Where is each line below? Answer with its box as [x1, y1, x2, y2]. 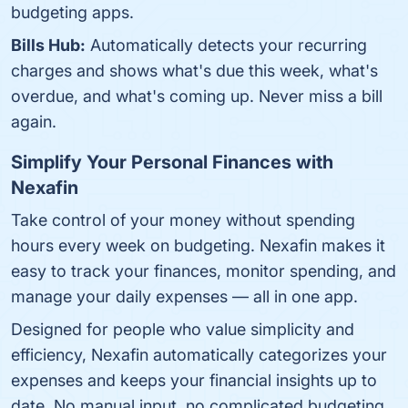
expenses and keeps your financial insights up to [11, 371, 377, 390]
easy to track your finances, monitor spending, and [11, 261, 396, 280]
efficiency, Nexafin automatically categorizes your [11, 345, 387, 364]
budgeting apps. [11, 3, 134, 22]
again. [11, 112, 56, 131]
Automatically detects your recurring [86, 36, 367, 55]
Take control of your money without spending [11, 210, 355, 229]
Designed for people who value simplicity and [11, 320, 354, 339]
